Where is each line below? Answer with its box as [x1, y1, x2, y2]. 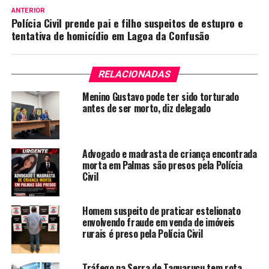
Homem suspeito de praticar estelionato [82, 203, 241, 218]
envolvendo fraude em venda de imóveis [82, 214, 235, 229]
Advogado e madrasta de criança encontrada [82, 146, 257, 161]
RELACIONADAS [97, 68, 172, 80]
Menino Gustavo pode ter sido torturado [82, 89, 239, 104]
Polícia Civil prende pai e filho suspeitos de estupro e [11, 14, 243, 31]
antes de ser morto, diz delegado [82, 100, 211, 115]
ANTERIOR [11, 6, 45, 14]
